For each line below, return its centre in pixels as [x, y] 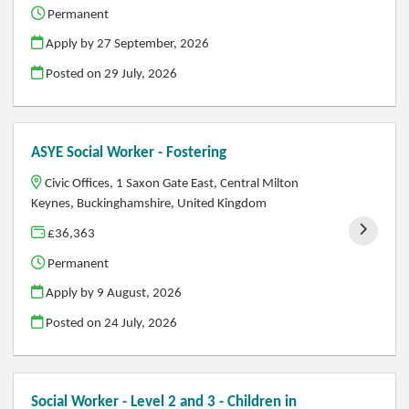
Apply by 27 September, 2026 [126, 44]
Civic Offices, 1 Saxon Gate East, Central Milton [172, 184]
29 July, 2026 [141, 73]
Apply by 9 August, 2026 [113, 294]
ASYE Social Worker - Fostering [129, 152]
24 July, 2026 [141, 323]
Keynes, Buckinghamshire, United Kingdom [149, 204]
